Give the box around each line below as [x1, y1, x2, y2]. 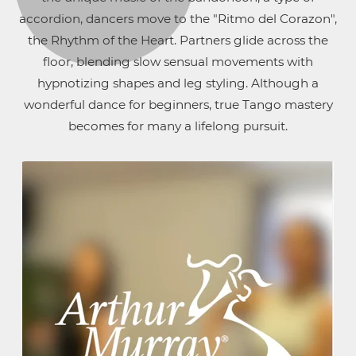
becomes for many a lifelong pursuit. [68, 118, 288, 133]
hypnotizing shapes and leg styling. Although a [37, 75, 319, 91]
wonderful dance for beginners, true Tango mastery [23, 96, 333, 112]
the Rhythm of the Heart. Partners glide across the [28, 32, 328, 48]
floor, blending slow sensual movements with [43, 53, 313, 69]
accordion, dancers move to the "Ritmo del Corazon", [19, 10, 337, 26]
